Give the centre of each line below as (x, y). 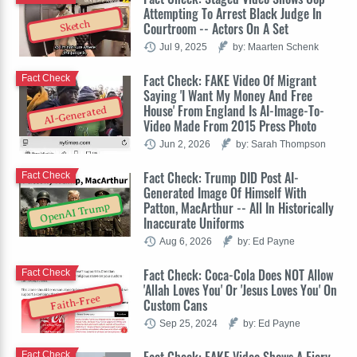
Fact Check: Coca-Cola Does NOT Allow (238, 275)
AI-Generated (75, 116)
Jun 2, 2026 (185, 143)
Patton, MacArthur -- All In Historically (239, 208)
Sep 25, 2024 (188, 323)
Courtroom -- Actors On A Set (216, 28)
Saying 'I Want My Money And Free (228, 95)
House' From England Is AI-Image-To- (234, 110)
